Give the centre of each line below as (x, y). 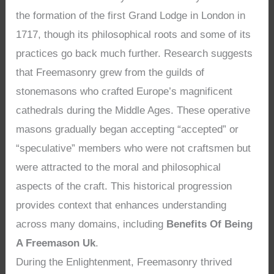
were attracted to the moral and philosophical (119, 167)
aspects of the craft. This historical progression (124, 186)
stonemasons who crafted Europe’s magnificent (124, 91)
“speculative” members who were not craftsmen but (134, 148)
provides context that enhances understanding (121, 205)
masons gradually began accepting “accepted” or (128, 129)
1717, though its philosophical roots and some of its (134, 34)
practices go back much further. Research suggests (135, 53)
